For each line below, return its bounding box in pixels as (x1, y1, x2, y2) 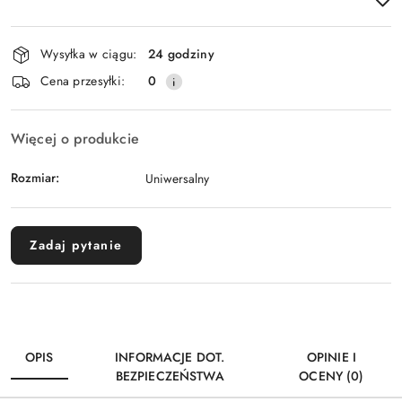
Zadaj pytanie (30, 235, 123, 254)
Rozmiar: (11, 169, 59, 188)
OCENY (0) (299, 366, 364, 385)
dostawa (10, 72, 85, 103)
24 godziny (148, 45, 214, 64)
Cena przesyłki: (40, 72, 126, 91)
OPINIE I (306, 347, 356, 366)
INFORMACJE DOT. (115, 347, 225, 366)
